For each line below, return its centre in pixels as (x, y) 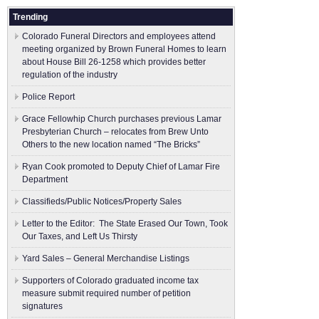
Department (45, 179)
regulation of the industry (70, 75)
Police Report (48, 97)
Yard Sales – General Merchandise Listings (106, 258)
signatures (42, 306)
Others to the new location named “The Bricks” (111, 145)
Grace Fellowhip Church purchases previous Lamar (122, 119)
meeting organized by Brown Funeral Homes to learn (124, 49)
